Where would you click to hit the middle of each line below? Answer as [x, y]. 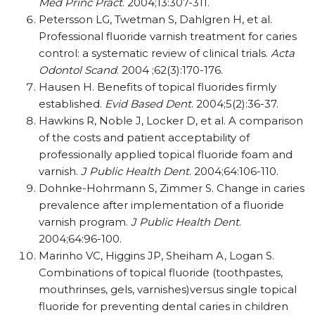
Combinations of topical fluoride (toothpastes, [161, 272]
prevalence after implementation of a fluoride [161, 205]
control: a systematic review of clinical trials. [155, 53]
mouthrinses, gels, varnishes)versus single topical [168, 289]
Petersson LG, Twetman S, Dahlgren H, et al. [155, 19]
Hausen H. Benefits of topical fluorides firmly [157, 87]
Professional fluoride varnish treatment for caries [168, 36]
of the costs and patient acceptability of [144, 137]
